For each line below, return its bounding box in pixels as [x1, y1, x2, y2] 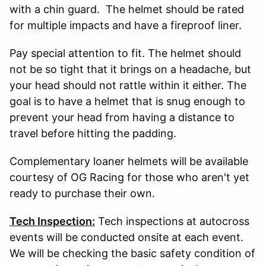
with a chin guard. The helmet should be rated [9, 2, 244, 15]
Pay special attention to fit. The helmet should [9, 46, 241, 59]
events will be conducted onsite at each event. [9, 230, 243, 243]
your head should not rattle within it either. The [9, 78, 246, 91]
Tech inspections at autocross [95, 214, 249, 227]
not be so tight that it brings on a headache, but [9, 62, 251, 75]
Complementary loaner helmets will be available [9, 154, 248, 167]
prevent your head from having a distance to [9, 110, 235, 123]
